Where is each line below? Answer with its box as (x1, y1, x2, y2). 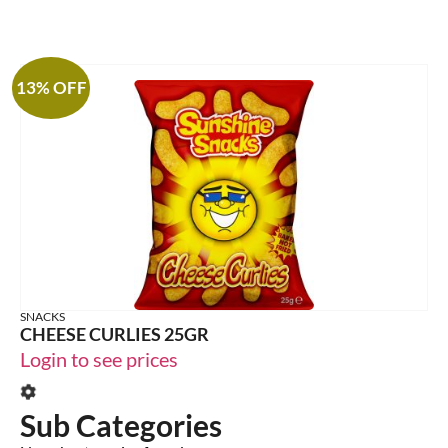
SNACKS (20, 308, 65, 324)
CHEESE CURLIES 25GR (20, 322, 209, 345)
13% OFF (15, 77, 87, 99)
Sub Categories (20, 407, 222, 444)
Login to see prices (20, 346, 178, 371)
